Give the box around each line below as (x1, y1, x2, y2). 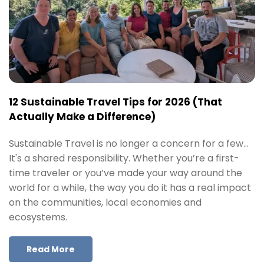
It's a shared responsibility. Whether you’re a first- (9, 151, 239, 166)
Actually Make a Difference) (9, 110, 156, 124)
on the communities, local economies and (9, 196, 202, 210)
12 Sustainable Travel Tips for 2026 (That (9, 95, 222, 110)
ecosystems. (9, 210, 67, 225)
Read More (27, 243, 75, 256)
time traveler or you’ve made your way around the (9, 166, 242, 180)
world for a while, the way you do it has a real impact (9, 181, 251, 195)
